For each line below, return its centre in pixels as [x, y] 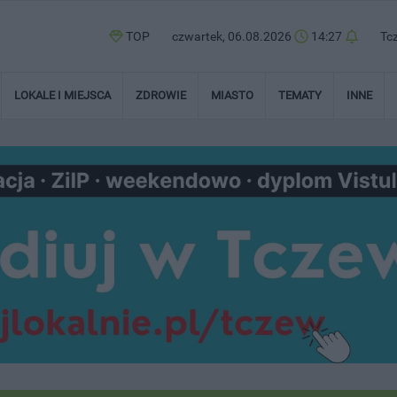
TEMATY [300, 95]
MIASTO [232, 95]
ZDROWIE [161, 95]
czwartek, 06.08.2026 [233, 36]
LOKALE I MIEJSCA [62, 95]
